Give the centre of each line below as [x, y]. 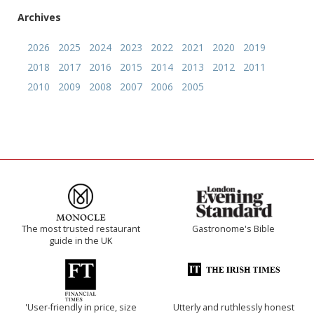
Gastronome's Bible [233, 228]
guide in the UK [81, 240]
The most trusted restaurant [81, 228]
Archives [39, 17]
